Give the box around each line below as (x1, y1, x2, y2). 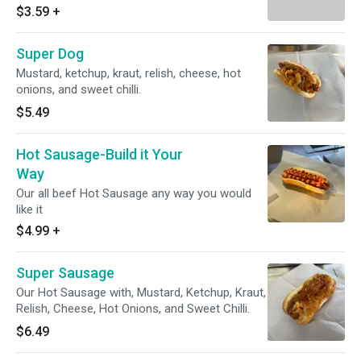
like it (16, 202, 43, 217)
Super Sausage (16, 264, 114, 281)
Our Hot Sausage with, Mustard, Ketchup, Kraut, (16, 285, 266, 300)
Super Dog (16, 45, 84, 62)
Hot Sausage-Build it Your (16, 146, 183, 163)
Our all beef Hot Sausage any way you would (16, 186, 251, 201)
